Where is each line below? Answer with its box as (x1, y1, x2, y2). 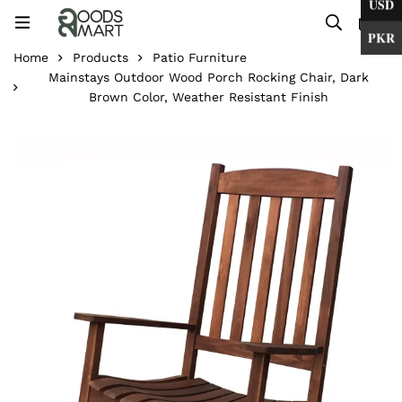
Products (73, 50, 128, 65)
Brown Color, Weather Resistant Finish (88, 90, 328, 104)
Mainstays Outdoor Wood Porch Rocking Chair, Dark (48, 70, 369, 84)
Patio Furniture (153, 50, 247, 65)
